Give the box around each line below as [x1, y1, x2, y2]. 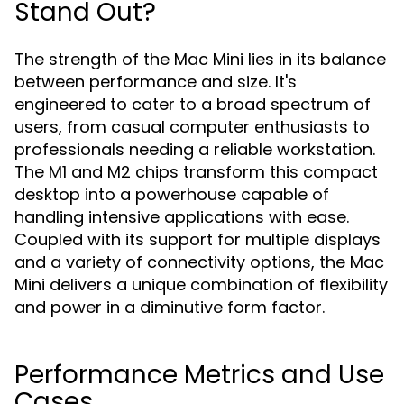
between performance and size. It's [14, 70, 297, 93]
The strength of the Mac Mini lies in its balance [14, 48, 386, 70]
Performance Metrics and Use [14, 357, 384, 392]
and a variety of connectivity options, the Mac [14, 251, 384, 273]
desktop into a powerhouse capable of [14, 183, 329, 206]
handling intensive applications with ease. [14, 206, 349, 228]
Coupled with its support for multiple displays [14, 228, 381, 251]
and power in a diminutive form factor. [14, 296, 325, 318]
